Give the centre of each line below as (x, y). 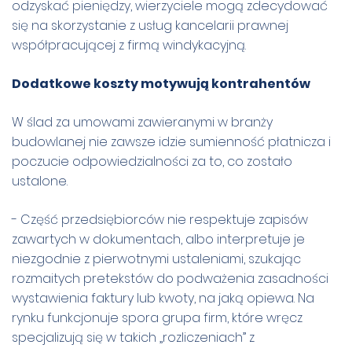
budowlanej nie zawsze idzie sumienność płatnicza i (171, 141)
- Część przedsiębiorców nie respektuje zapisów (160, 219)
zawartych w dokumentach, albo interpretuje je (158, 239)
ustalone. (40, 181)
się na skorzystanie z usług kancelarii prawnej (150, 25)
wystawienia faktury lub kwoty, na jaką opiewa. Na (163, 298)
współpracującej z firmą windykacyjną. (130, 45)
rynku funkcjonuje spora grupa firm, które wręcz (157, 317)
